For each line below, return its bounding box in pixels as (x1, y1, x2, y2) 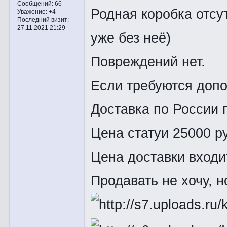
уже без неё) (90, 29, 171, 46)
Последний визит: (17, 16, 69, 23)
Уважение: (17, 8, 47, 15)
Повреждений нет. (90, 53, 205, 69)
